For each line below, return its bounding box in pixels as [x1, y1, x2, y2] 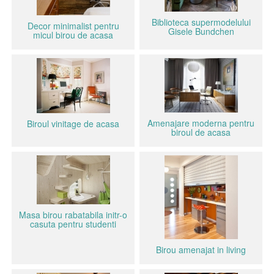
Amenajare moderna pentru [147, 117, 254, 129]
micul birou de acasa [33, 29, 113, 41]
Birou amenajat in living [156, 243, 246, 256]
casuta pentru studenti [30, 218, 116, 230]
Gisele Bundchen [168, 25, 234, 37]
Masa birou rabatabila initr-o [19, 209, 127, 221]
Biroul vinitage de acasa [27, 117, 119, 130]
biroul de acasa [171, 126, 231, 138]
